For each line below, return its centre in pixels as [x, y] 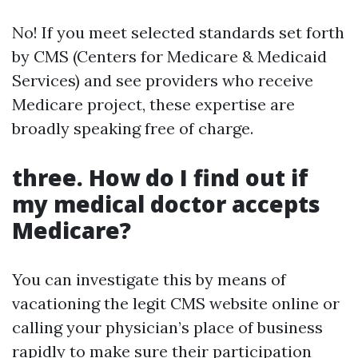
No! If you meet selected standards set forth [178, 32]
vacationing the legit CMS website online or [176, 303]
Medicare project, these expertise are [153, 104]
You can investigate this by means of [149, 279]
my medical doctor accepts [166, 204]
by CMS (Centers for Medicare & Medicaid [169, 56]
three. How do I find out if [160, 177]
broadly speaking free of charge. [133, 128]
